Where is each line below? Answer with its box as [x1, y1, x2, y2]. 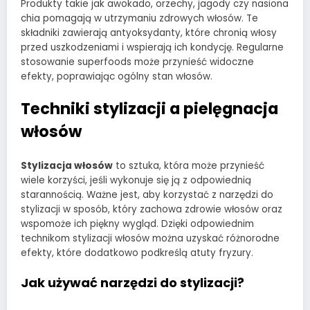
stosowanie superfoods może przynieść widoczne [21, 55, 254, 69]
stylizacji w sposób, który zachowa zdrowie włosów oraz [21, 203, 282, 217]
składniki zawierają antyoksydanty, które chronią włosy [21, 26, 277, 40]
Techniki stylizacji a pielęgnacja [21, 97, 278, 120]
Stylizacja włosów [21, 159, 113, 173]
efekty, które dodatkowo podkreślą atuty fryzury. [21, 246, 253, 260]
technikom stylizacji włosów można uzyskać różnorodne [21, 232, 280, 246]
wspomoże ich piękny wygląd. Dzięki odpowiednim [21, 217, 254, 231]
